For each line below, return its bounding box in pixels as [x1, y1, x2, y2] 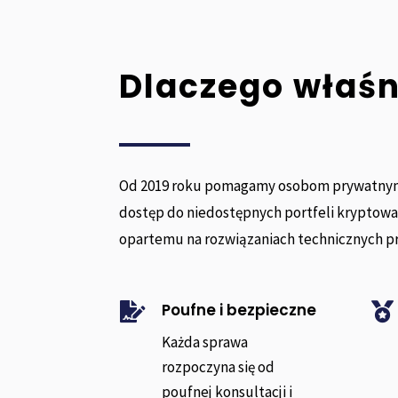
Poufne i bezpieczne [161, 299, 316, 322]
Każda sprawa [161, 332, 248, 353]
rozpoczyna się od [161, 357, 275, 378]
